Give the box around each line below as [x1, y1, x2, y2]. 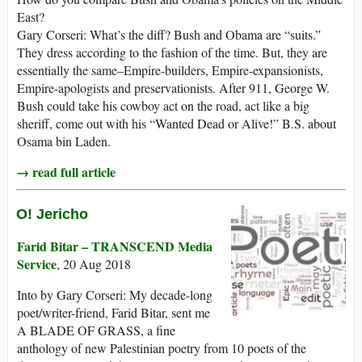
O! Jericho [16, 206, 88, 223]
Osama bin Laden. [17, 133, 111, 150]
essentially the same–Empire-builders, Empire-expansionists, [17, 61, 323, 79]
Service [17, 255, 57, 274]
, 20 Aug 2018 [57, 255, 131, 273]
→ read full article [16, 162, 116, 182]
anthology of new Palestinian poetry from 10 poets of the [17, 339, 306, 357]
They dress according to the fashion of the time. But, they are [17, 44, 327, 61]
